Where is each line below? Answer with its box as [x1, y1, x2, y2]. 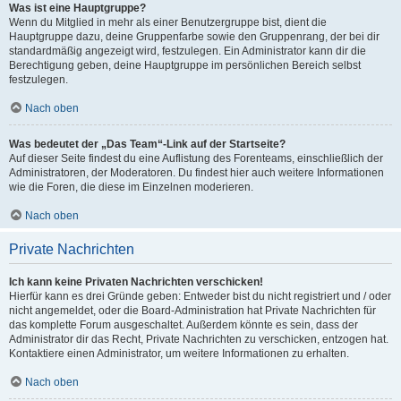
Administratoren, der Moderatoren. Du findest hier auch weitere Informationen [9, 166, 384, 179]
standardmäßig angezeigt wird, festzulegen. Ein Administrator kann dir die [9, 45, 366, 57]
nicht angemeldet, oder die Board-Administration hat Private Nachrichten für [9, 304, 376, 317]
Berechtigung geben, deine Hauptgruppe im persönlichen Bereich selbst [9, 59, 361, 72]
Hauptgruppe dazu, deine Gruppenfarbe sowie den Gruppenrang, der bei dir [9, 30, 380, 43]
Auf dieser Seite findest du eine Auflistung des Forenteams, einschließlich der [9, 152, 383, 165]
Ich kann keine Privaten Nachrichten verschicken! [9, 276, 263, 288]
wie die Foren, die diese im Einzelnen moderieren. [9, 181, 253, 193]
